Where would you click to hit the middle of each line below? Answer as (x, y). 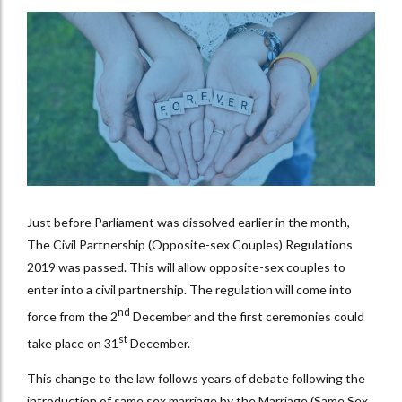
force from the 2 (72, 317)
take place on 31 (73, 343)
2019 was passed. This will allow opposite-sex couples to (186, 267)
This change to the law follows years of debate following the (196, 378)
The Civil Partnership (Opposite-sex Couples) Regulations (190, 245)
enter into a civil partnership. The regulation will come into (189, 290)
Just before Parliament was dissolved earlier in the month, (188, 223)
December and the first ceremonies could (247, 317)
